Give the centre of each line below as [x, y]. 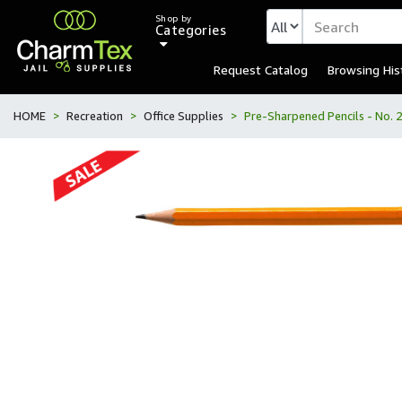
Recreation [95, 116]
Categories [191, 30]
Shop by [174, 18]
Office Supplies [184, 116]
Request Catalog [261, 70]
